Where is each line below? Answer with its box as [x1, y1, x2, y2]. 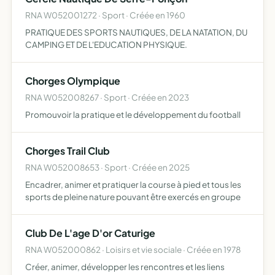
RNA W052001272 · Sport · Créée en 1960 [25, 10, 185, 20]
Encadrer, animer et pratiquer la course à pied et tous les [25, 179, 241, 190]
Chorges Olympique [25, 74, 120, 87]
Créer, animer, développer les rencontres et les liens [25, 261, 225, 272]
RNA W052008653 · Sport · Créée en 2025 [25, 162, 190, 172]
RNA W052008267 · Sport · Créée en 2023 [25, 92, 189, 103]
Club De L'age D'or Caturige [25, 227, 155, 239]
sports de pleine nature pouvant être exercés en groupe [25, 192, 241, 202]
